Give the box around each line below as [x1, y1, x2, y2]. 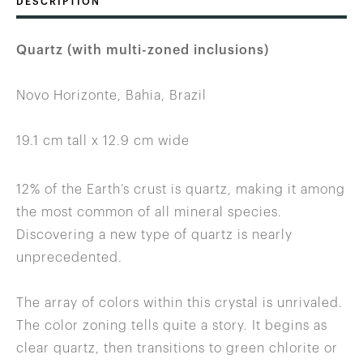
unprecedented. [16, 251, 122, 265]
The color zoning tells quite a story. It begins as [16, 319, 327, 333]
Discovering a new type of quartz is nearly [16, 228, 293, 242]
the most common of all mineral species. [16, 206, 282, 220]
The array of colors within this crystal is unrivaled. [16, 297, 343, 310]
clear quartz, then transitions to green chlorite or [16, 342, 338, 356]
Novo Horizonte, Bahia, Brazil [16, 89, 207, 103]
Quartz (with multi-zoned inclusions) [16, 44, 269, 58]
